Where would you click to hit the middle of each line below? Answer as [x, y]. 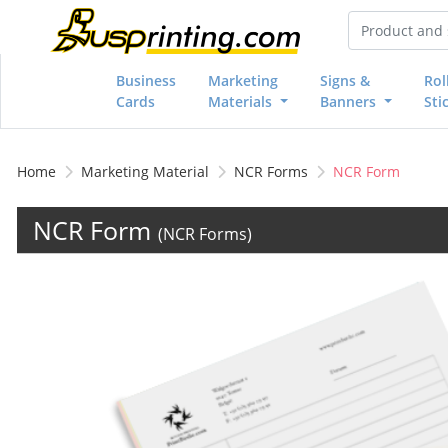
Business [146, 80]
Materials [242, 101]
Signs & [345, 80]
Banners [350, 101]
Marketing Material [145, 171]
